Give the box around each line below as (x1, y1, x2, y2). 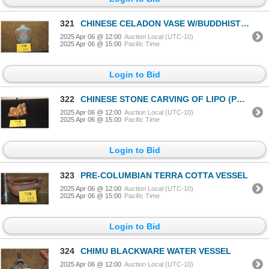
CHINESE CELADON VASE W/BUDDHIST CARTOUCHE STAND (80, 18, 241, 28)
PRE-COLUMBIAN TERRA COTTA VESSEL (80, 170, 248, 180)
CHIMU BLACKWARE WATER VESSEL (80, 246, 231, 256)
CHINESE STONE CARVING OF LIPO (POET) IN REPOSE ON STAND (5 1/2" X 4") (80, 94, 237, 104)
